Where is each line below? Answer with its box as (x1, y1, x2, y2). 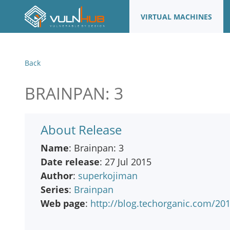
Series (41, 183, 69, 196)
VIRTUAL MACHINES (141, 11, 213, 22)
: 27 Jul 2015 (100, 156, 151, 168)
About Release (41, 121, 122, 138)
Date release (41, 156, 100, 168)
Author (41, 169, 73, 182)
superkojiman (78, 169, 138, 182)
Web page (41, 197, 85, 209)
